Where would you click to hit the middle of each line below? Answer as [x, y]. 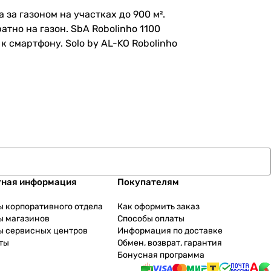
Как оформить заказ [158, 207]
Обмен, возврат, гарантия [169, 243]
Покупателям [148, 182]
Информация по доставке [170, 231]
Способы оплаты [151, 219]
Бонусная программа [161, 255]
